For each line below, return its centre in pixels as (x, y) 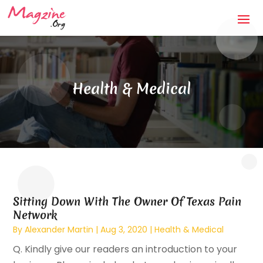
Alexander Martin (59, 230)
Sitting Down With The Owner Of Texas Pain (127, 202)
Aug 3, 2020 (124, 230)
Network (35, 215)
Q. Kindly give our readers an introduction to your (125, 249)
